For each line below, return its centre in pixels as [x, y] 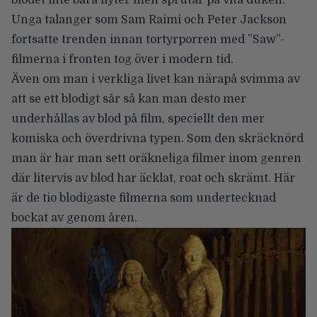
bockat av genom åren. [74, 218]
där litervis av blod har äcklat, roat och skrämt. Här [153, 179]
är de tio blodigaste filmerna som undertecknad [144, 198]
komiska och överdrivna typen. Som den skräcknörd [157, 139]
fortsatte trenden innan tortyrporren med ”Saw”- [148, 40]
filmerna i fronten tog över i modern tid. [122, 60]
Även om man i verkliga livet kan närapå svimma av [156, 80]
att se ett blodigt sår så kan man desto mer [129, 99]
